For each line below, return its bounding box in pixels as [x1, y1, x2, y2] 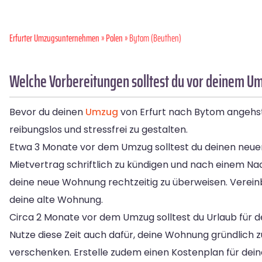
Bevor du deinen [9, 105, 85, 119]
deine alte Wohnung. [9, 193, 103, 207]
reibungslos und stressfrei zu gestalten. [9, 123, 188, 137]
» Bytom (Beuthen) [123, 30, 181, 46]
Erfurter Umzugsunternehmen [9, 30, 99, 46]
